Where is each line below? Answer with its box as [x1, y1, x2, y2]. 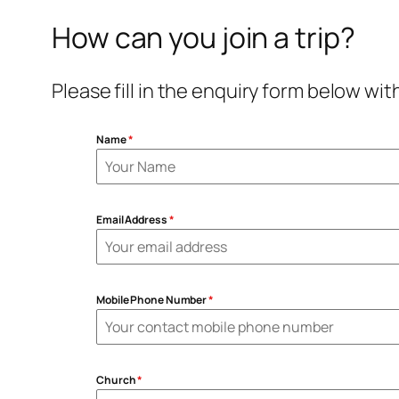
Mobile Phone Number [96, 291, 209, 307]
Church [96, 371, 138, 387]
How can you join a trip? [52, 18, 355, 58]
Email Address [96, 211, 169, 227]
